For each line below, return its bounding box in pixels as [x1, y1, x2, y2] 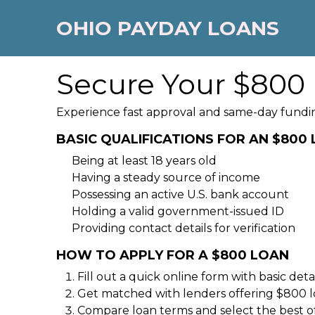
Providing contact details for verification [72, 221, 295, 235]
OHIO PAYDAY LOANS [56, 15, 279, 40]
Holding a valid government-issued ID [72, 205, 284, 218]
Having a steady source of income [72, 171, 260, 184]
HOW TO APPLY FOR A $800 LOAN [56, 247, 289, 263]
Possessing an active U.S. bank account [72, 188, 289, 201]
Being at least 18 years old [72, 154, 217, 167]
